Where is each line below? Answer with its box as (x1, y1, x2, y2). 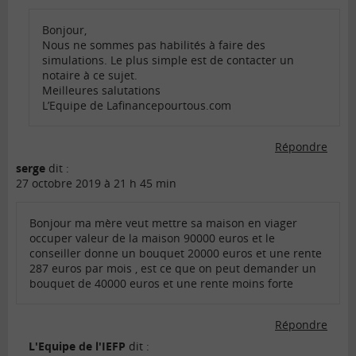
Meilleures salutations (42, 83, 161, 99)
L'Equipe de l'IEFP (29, 339, 126, 354)
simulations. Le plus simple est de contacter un (42, 52, 294, 68)
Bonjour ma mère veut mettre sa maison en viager (29, 215, 297, 231)
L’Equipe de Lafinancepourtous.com (42, 98, 231, 114)
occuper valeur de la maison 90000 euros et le (29, 230, 275, 246)
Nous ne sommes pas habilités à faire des (42, 37, 265, 53)
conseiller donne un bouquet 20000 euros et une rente (29, 246, 322, 261)
